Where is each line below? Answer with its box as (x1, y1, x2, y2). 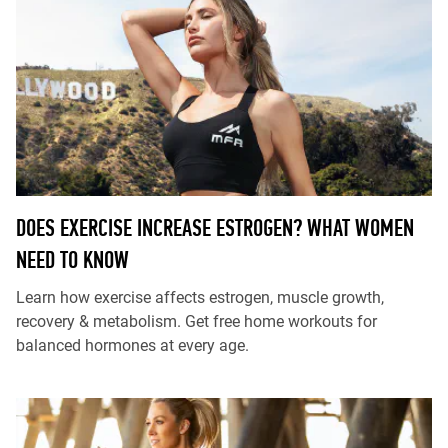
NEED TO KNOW (16, 246, 129, 273)
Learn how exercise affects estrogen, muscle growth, (16, 288, 384, 307)
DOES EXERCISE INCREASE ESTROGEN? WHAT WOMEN (16, 214, 414, 241)
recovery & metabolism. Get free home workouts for (16, 312, 377, 331)
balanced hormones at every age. (16, 336, 249, 355)
